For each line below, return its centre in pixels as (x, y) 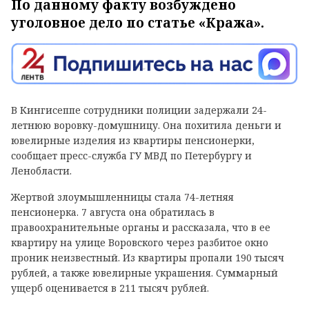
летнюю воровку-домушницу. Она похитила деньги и (146, 126)
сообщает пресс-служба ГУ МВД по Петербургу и (131, 156)
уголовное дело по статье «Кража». (138, 23)
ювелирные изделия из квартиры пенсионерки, (133, 141)
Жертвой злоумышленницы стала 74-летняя (122, 197)
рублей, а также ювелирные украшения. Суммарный (144, 273)
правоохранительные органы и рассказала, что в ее (141, 228)
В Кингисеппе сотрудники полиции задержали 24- (139, 110)
